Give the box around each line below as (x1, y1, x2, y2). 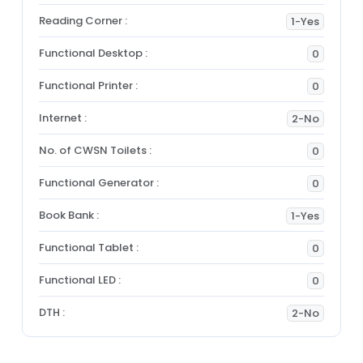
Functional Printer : (39, 78, 139, 93)
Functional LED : (39, 272, 122, 288)
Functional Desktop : (39, 45, 148, 61)
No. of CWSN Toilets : (39, 143, 152, 158)
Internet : (39, 110, 88, 126)
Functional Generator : (39, 175, 160, 190)
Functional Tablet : (39, 240, 139, 255)
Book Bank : (39, 207, 100, 223)
